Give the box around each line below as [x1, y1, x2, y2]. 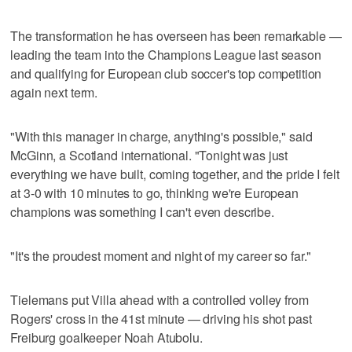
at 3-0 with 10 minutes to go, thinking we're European [10, 183, 299, 202]
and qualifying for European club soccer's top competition [10, 64, 322, 82]
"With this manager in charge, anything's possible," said [10, 126, 313, 145]
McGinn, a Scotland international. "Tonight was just [10, 145, 288, 164]
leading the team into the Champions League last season [10, 45, 321, 64]
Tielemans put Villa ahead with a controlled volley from [10, 290, 309, 309]
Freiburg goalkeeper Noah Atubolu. [10, 328, 203, 346]
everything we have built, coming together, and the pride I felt [10, 164, 339, 183]
